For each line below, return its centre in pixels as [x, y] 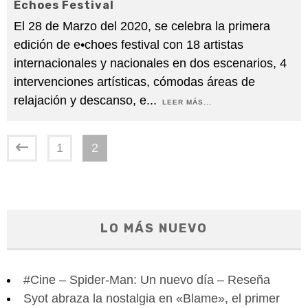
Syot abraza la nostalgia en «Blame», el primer [152, 298]
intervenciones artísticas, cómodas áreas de [134, 81]
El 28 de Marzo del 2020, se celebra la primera [142, 26]
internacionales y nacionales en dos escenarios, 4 [150, 63]
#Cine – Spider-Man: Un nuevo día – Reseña [147, 279]
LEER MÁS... [187, 102]
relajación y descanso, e [80, 100]
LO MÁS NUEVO [154, 228]
